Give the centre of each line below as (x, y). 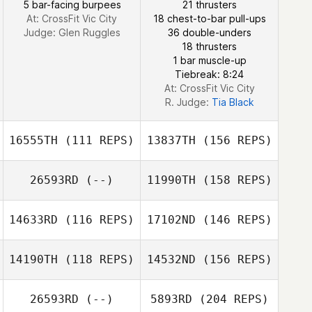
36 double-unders (209, 32)
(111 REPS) (96, 140)
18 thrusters (209, 46)
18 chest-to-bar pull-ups (209, 18)
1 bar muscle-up (209, 60)
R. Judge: (188, 102)
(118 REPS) (96, 259)
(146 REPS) (234, 220)
